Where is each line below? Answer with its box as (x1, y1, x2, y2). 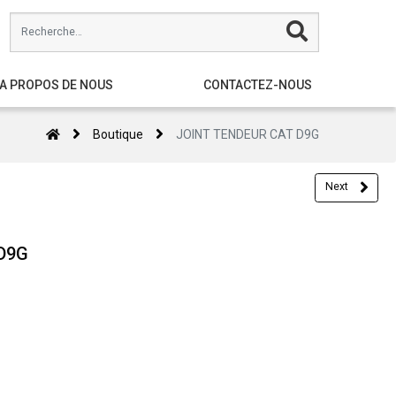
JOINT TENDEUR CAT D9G (175, 127, 319, 141)
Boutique (92, 127, 143, 141)
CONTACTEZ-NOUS (203, 78, 313, 92)
